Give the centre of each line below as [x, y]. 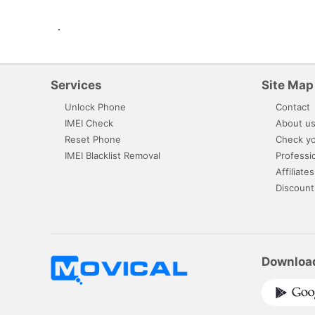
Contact [293, 107]
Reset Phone [93, 139]
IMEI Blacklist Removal [112, 155]
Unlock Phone [95, 107]
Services [76, 85]
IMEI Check [89, 123]
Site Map [288, 85]
